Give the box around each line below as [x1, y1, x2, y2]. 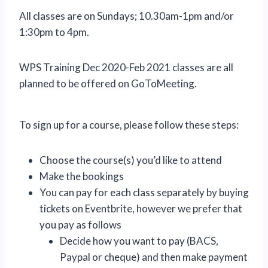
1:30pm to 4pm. [19, 26, 89, 39]
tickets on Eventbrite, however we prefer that [39, 202, 242, 215]
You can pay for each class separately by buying [39, 186, 249, 199]
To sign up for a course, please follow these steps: [19, 118, 239, 132]
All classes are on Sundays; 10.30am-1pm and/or [19, 10, 234, 23]
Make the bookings [39, 170, 124, 183]
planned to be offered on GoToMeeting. [19, 77, 197, 90]
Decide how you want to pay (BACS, [60, 234, 218, 248]
